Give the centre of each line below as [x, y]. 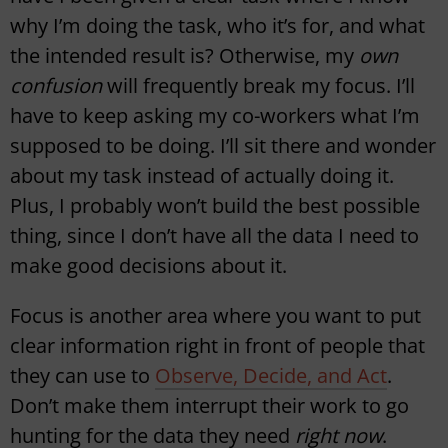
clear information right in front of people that [217, 346]
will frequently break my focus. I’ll [261, 86]
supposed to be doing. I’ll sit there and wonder [223, 146]
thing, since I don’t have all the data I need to [214, 236]
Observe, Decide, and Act [271, 376]
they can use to [82, 376]
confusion [58, 86]
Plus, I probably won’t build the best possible [215, 206]
